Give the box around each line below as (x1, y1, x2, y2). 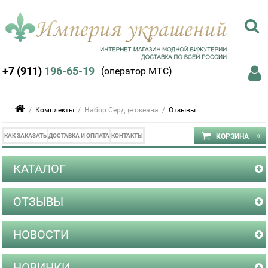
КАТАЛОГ (13, 162, 66, 176)
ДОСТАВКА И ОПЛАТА (48, 132, 110, 139)
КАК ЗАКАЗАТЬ (4, 132, 47, 139)
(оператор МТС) (100, 65, 172, 77)
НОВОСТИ (13, 227, 69, 242)
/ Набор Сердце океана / (74, 106, 169, 114)
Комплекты (35, 106, 75, 114)
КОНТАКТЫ (111, 132, 144, 139)
